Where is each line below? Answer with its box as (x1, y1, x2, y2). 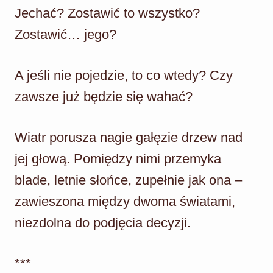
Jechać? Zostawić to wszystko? (15, 5, 200, 21)
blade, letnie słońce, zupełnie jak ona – (15, 172, 242, 188)
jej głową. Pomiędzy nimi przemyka (15, 151, 221, 166)
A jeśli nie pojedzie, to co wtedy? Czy (15, 67, 233, 83)
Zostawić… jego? (15, 26, 116, 42)
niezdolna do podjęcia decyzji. (15, 214, 191, 230)
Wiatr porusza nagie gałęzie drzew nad (15, 129, 243, 145)
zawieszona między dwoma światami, (15, 193, 235, 209)
